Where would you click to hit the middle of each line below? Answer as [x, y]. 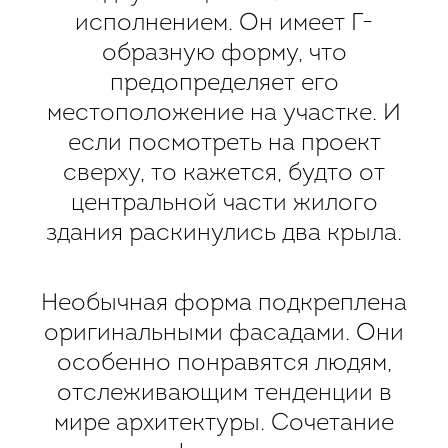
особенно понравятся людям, [224, 363]
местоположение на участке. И [224, 113]
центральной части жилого [224, 203]
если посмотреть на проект [224, 143]
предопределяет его [224, 83]
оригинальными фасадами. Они [224, 333]
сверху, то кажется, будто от [224, 173]
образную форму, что [224, 53]
